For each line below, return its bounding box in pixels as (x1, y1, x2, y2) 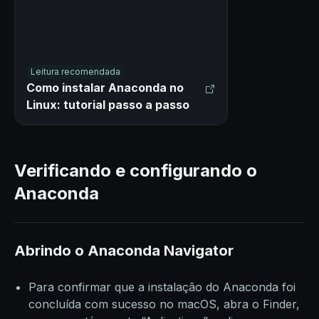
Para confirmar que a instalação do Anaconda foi (28, 280, 296, 295)
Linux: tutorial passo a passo (26, 98, 189, 113)
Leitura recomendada (31, 66, 120, 78)
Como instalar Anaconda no (26, 80, 184, 95)
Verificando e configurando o (14, 160, 257, 182)
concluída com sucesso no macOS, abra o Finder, (28, 297, 300, 312)
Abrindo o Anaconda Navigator (14, 242, 234, 260)
